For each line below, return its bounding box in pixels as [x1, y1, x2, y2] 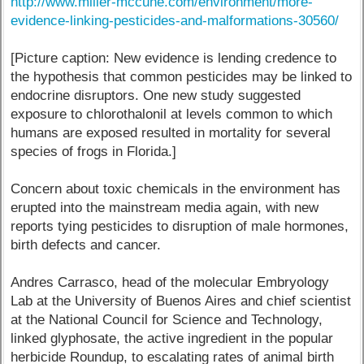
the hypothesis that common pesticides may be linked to [11, 68, 353, 84]
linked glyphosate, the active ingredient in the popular [11, 330, 334, 346]
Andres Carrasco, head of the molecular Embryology [11, 274, 330, 290]
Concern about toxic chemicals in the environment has [11, 180, 341, 197]
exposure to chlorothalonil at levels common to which [11, 106, 333, 122]
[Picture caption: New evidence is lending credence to [11, 50, 337, 66]
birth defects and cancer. [11, 236, 162, 253]
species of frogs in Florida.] [11, 143, 177, 159]
